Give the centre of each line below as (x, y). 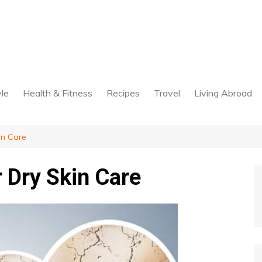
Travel (167, 93)
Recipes (123, 93)
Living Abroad (223, 93)
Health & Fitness (58, 93)
